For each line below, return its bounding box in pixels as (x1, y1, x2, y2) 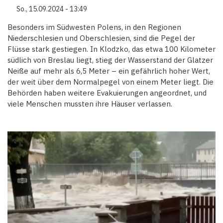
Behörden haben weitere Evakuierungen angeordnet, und (7, 88, 207, 98)
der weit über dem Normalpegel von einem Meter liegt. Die (7, 77, 214, 87)
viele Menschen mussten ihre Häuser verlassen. (7, 99, 172, 109)
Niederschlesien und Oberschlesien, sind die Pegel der (7, 33, 195, 43)
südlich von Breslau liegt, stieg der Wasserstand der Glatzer (7, 55, 213, 65)
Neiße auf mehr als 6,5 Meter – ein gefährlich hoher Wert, (7, 66, 210, 76)
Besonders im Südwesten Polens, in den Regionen (7, 22, 181, 32)
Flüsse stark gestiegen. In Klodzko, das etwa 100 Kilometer (7, 44, 216, 54)
